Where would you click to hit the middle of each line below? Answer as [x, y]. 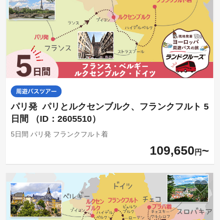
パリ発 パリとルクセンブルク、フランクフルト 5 [110, 106]
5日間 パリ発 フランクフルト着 [59, 134]
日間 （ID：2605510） [55, 119]
